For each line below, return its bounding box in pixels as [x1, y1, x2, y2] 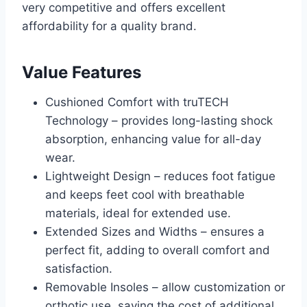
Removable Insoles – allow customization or [45, 280, 285, 295]
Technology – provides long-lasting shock [45, 114, 273, 128]
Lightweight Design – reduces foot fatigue [45, 169, 275, 184]
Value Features [22, 62, 141, 83]
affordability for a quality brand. [22, 19, 197, 34]
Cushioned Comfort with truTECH [45, 95, 229, 110]
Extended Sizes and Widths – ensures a [45, 225, 265, 239]
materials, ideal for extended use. [45, 206, 231, 221]
